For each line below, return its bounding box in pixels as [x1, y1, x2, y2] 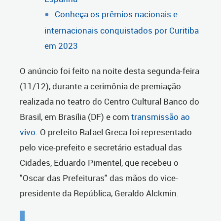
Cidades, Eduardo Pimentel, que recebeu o [20, 157, 179, 169]
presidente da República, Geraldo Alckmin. [20, 187, 179, 199]
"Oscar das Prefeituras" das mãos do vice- [20, 172, 178, 184]
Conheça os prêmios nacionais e [55, 8, 178, 20]
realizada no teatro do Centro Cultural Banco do [20, 96, 199, 108]
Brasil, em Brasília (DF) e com [20, 111, 131, 123]
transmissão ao [131, 111, 190, 123]
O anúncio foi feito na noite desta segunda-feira [20, 65, 199, 77]
